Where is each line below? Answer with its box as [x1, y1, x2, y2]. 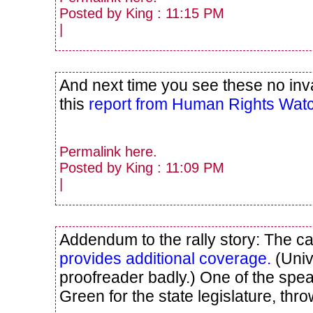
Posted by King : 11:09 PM [59, 160, 224, 176]
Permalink [59, 144, 125, 160]
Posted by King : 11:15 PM [59, 5, 224, 21]
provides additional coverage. [59, 249, 271, 268]
